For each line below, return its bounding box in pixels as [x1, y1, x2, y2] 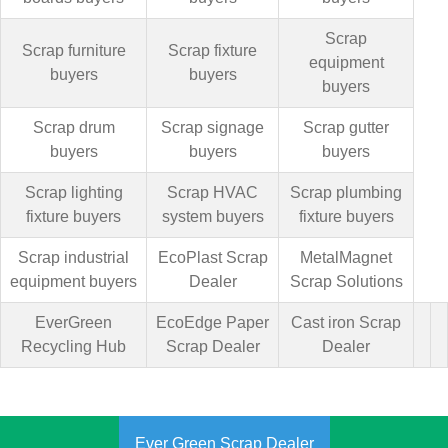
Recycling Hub [21, 338, 126, 356]
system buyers [161, 208, 264, 226]
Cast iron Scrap [291, 314, 401, 332]
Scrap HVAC [167, 184, 258, 202]
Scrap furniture [21, 42, 126, 60]
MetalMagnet [300, 249, 392, 267]
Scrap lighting [24, 184, 123, 202]
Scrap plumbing [290, 184, 402, 202]
